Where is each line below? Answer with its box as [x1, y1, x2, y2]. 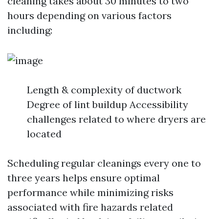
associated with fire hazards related [7, 201, 173, 213]
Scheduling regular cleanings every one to [7, 157, 201, 169]
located [27, 128, 62, 140]
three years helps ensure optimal [7, 172, 160, 184]
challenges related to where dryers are [27, 113, 206, 125]
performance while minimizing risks [7, 186, 174, 198]
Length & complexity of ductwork [27, 84, 181, 96]
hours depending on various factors [7, 9, 172, 22]
